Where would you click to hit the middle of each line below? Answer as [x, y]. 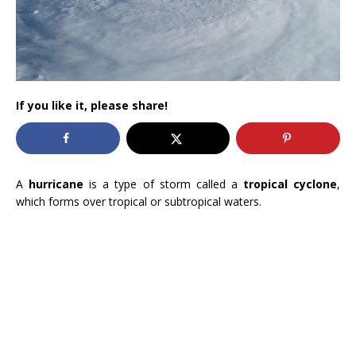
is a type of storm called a [163, 184]
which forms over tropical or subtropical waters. [139, 202]
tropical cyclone [290, 184]
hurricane [56, 184]
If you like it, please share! [92, 106]
